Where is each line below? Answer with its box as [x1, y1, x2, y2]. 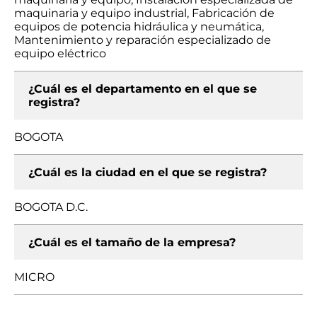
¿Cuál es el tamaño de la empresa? [28, 236, 236, 249]
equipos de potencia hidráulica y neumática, [14, 20, 264, 33]
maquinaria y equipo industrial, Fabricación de [14, 6, 275, 20]
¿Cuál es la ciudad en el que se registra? [28, 166, 267, 179]
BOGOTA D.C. [14, 200, 88, 214]
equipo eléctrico [14, 47, 106, 60]
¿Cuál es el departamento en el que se [28, 82, 257, 96]
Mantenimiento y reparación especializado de [14, 33, 271, 47]
